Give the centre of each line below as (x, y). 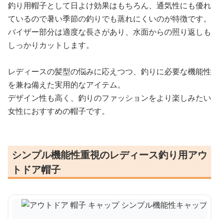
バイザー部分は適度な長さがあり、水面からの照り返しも (109, 32)
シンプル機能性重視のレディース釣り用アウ (109, 155)
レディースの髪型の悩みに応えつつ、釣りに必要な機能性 (109, 72)
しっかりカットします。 (51, 45)
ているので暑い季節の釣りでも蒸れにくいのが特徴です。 (109, 19)
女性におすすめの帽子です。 (59, 111)
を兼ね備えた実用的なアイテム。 (66, 85)
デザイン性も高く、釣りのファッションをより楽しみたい (109, 98)
